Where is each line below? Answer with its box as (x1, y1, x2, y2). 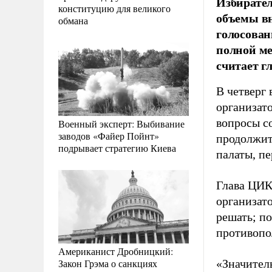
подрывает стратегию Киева (58, 141, 176, 154)
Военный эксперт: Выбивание (58, 117, 185, 130)
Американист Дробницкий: (58, 244, 173, 257)
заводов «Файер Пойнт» (58, 129, 159, 142)
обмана (58, 13, 88, 27)
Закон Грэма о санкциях (58, 256, 157, 270)
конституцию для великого (58, 1, 171, 15)
